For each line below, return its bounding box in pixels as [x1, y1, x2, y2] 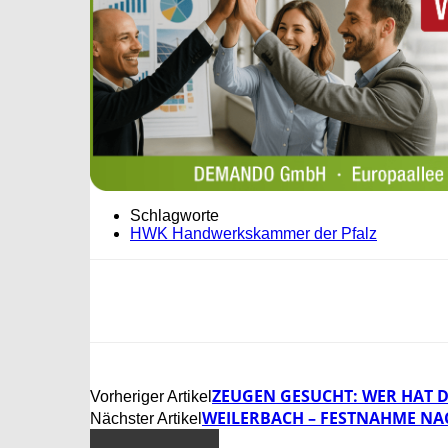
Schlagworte [130, 207, 219, 225]
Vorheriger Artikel [90, 388, 212, 406]
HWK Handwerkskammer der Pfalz [130, 225, 377, 243]
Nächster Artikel [90, 410, 202, 428]
